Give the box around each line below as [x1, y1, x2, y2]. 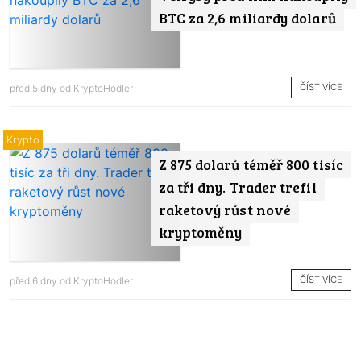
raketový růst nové [158, 200, 292, 220]
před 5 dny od [10, 81, 73, 94]
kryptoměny [158, 222, 243, 243]
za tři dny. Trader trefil [158, 177, 317, 197]
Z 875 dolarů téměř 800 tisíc [158, 155, 343, 175]
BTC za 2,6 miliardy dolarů [158, 7, 336, 27]
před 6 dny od [10, 274, 73, 287]
